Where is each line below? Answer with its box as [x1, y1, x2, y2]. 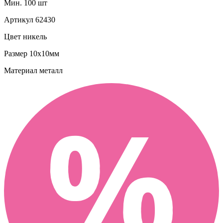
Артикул [4, 15, 33, 24]
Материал [4, 66, 37, 75]
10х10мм [27, 49, 59, 58]
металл [37, 66, 63, 75]
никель [21, 32, 47, 41]
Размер [4, 49, 27, 58]
